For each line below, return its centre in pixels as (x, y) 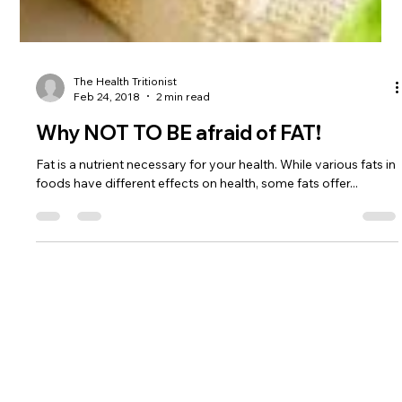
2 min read (184, 329)
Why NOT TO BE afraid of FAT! (179, 366)
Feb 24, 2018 (107, 329)
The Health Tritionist (126, 314)
